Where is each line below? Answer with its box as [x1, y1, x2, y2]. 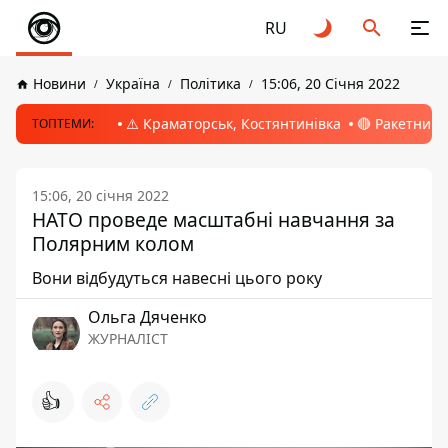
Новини [33, 74, 86, 93]
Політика [180, 74, 241, 93]
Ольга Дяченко [88, 306, 207, 328]
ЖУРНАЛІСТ [88, 329, 168, 348]
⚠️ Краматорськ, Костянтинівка [126, 114, 341, 133]
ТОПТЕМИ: [32, 115, 94, 132]
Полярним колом [32, 230, 194, 257]
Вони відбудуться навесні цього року [32, 267, 322, 289]
